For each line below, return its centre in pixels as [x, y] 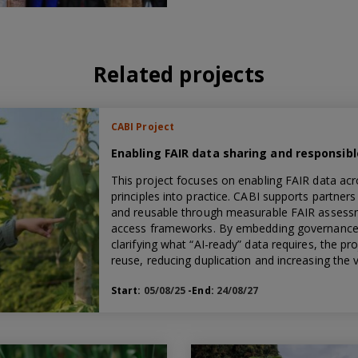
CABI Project [143, 127]
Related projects [179, 75]
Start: [127, 291]
